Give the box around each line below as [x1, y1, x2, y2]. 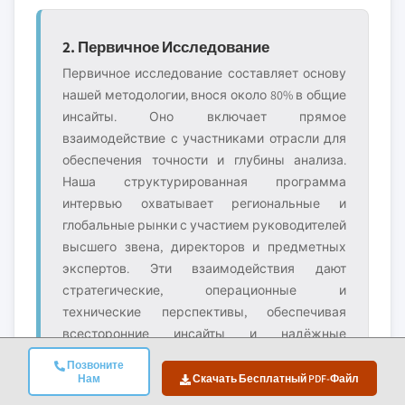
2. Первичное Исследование [62, 36, 269, 57]
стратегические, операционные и [62, 282, 346, 298]
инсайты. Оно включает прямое [62, 108, 346, 125]
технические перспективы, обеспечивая [62, 304, 346, 320]
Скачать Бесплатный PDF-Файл [190, 372, 359, 385]
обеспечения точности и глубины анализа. [62, 152, 346, 168]
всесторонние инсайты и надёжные [62, 325, 346, 342]
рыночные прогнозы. [62, 347, 191, 363]
